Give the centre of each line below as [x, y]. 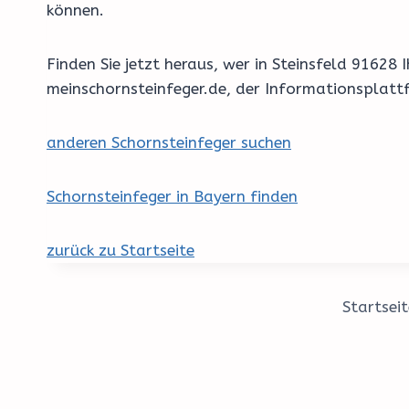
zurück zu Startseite [121, 251]
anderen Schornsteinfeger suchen [169, 143]
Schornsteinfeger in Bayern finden [172, 197]
